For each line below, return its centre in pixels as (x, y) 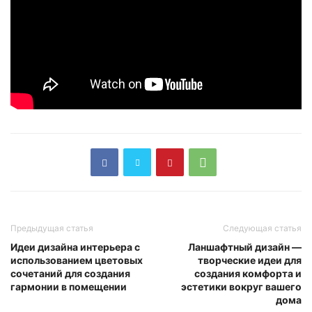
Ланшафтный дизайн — (245, 247)
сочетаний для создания (70, 274)
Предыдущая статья (52, 228)
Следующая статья (262, 228)
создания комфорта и (248, 274)
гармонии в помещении (69, 287)
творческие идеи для (250, 260)
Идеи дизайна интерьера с (75, 247)
